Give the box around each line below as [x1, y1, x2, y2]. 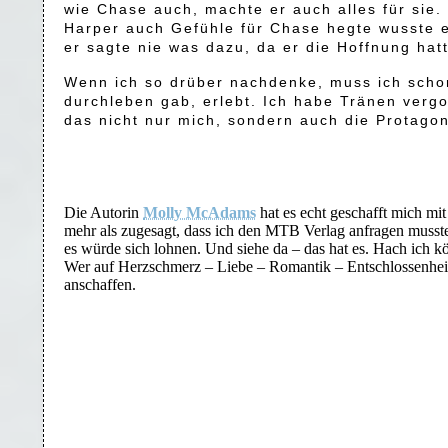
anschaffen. [64, 276, 136, 293]
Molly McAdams [143, 204, 256, 221]
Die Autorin [64, 204, 143, 221]
